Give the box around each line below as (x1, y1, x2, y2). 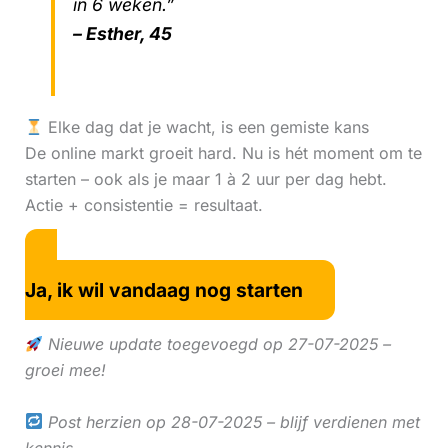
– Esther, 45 (72, 23, 172, 45)
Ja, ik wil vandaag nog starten (24, 277, 303, 302)
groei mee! (24, 360, 106, 381)
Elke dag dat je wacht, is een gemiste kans (42, 117, 369, 137)
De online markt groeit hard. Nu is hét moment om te (24, 143, 422, 163)
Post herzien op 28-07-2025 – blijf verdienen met (42, 411, 420, 432)
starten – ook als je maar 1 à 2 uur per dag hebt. (24, 169, 387, 189)
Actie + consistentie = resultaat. (24, 195, 263, 215)
